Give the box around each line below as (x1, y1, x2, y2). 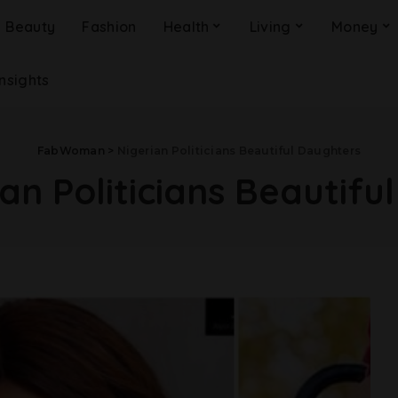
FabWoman (36, 144, 105, 157)
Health (163, 18, 210, 36)
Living (249, 18, 291, 36)
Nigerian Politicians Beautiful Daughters (116, 144, 362, 157)
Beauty (5, 18, 56, 36)
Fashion (82, 18, 137, 36)
